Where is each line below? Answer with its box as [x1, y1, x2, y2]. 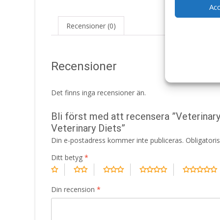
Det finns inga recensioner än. [51, 87, 146, 97]
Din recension [51, 184, 97, 194]
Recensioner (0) [66, 21, 116, 30]
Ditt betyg [51, 152, 84, 162]
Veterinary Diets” [51, 122, 125, 134]
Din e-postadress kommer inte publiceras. [51, 135, 184, 145]
